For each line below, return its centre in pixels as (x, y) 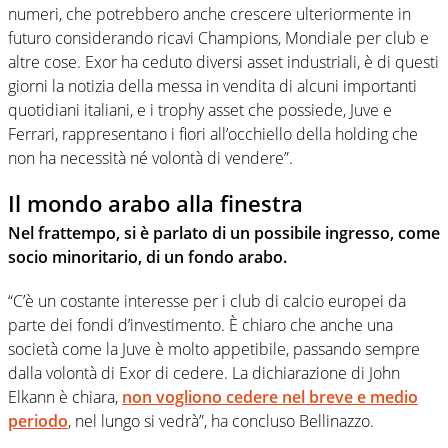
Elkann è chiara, (65, 397)
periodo (38, 421)
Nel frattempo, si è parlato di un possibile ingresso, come (224, 233)
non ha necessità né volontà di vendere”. (150, 157)
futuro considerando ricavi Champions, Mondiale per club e (218, 37)
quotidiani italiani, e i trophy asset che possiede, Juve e (200, 109)
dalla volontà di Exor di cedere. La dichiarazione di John (204, 373)
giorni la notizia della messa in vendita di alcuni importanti (212, 85)
